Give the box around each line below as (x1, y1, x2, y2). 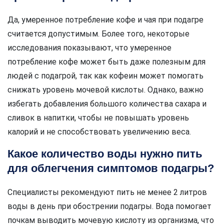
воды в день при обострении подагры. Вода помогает (7, 201, 211, 211)
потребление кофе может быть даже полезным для (7, 57, 205, 67)
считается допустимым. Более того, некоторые (7, 29, 189, 39)
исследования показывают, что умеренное (7, 43, 171, 53)
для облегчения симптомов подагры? (7, 162, 214, 175)
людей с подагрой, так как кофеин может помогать (7, 71, 203, 81)
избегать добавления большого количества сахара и (7, 99, 206, 109)
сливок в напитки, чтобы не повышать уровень (7, 113, 189, 123)
